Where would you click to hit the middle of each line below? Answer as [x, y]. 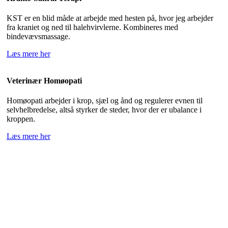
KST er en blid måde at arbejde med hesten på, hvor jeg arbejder [110, 18]
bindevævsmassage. [38, 37]
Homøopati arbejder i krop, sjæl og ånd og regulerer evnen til [104, 101]
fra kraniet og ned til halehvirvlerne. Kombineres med [92, 27]
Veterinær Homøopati [44, 81]
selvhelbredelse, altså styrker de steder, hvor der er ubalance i [104, 110]
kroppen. [21, 119]
